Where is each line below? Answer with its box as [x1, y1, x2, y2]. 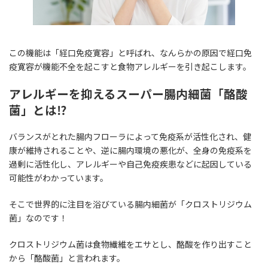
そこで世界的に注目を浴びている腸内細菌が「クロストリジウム [9, 199, 252, 210]
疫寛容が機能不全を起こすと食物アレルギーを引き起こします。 [9, 61, 251, 72]
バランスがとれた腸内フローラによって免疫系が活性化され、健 [9, 132, 251, 142]
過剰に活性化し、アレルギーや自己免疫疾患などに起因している [9, 159, 252, 170]
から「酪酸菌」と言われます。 [9, 253, 125, 264]
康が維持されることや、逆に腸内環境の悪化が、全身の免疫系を [9, 145, 252, 156]
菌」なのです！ [9, 213, 68, 224]
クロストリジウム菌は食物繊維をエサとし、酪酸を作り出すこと [9, 239, 252, 250]
